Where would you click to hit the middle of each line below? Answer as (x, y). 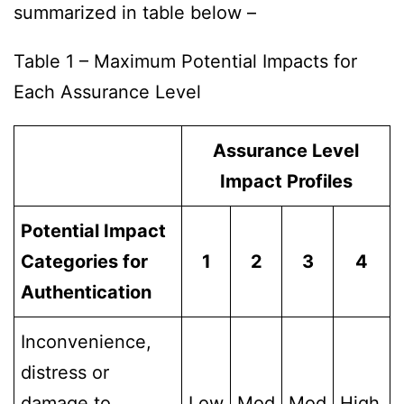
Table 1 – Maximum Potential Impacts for (185, 62)
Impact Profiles (286, 182)
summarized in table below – (135, 13)
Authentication (86, 293)
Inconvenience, (86, 342)
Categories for (84, 262)
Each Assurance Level (107, 92)
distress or (65, 373)
